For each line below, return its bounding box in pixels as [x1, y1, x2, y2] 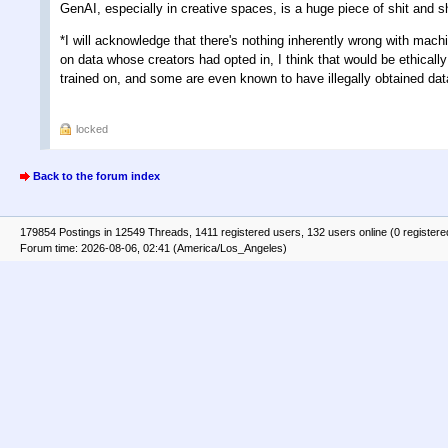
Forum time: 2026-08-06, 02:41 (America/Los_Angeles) [20, 241, 287, 254]
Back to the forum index [33, 169, 160, 182]
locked [76, 122, 108, 135]
